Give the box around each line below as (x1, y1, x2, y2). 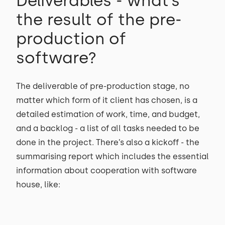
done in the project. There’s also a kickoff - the (16, 138, 199, 147)
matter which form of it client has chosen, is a (16, 95, 197, 105)
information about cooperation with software (16, 166, 197, 175)
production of (16, 29, 126, 48)
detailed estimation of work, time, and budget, (16, 109, 200, 119)
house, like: (16, 180, 62, 189)
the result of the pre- (16, 10, 182, 29)
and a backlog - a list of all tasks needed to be (16, 124, 199, 133)
